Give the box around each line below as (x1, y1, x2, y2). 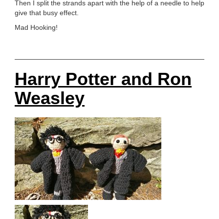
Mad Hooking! (15, 23, 58, 32)
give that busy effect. (15, 9, 79, 17)
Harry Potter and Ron (15, 69, 192, 89)
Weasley (15, 88, 85, 109)
